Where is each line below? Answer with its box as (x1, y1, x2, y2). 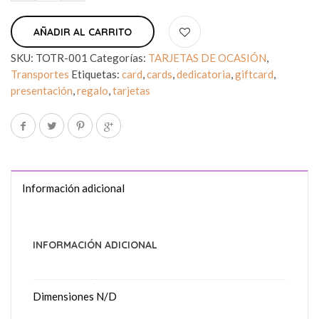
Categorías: (90, 51, 148, 64)
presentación (11, 84, 73, 97)
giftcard (235, 68, 273, 80)
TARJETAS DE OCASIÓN (148, 51, 266, 64)
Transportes (11, 68, 69, 80)
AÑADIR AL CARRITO (33, 25, 132, 38)
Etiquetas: (71, 68, 122, 80)
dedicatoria (177, 68, 231, 80)
